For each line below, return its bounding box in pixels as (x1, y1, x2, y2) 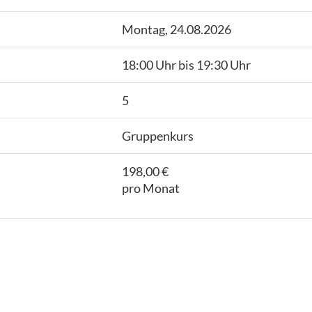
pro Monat (121, 180, 180, 196)
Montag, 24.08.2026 (121, 22, 231, 37)
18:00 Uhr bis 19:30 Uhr (121, 57, 251, 72)
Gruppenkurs (121, 128, 194, 143)
